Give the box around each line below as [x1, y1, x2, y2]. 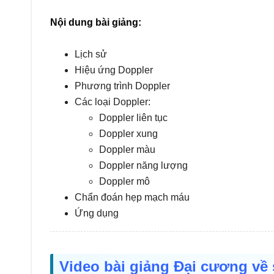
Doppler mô [99, 176, 150, 187]
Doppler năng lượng [99, 160, 188, 171]
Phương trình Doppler [75, 81, 170, 91]
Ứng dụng [75, 208, 119, 218]
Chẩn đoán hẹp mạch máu [75, 192, 190, 202]
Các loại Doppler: [75, 97, 150, 107]
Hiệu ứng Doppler [75, 65, 153, 75]
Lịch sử [75, 49, 107, 59]
